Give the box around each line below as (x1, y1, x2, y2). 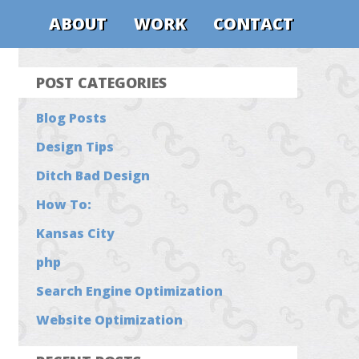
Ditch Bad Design (36, 166, 151, 184)
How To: (36, 195, 92, 213)
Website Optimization (36, 310, 184, 329)
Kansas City (36, 224, 115, 242)
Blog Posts (36, 108, 107, 127)
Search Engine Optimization (36, 281, 224, 300)
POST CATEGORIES (36, 72, 167, 92)
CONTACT (212, 13, 293, 34)
